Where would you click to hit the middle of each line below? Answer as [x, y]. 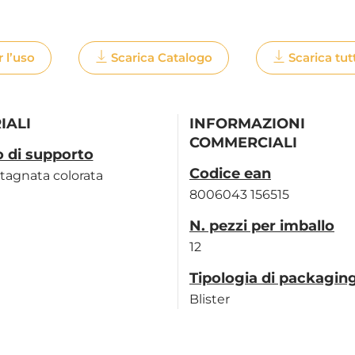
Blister [210, 300]
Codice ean [230, 174]
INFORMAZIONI [247, 124]
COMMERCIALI [243, 143]
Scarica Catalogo [162, 58]
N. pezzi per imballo [262, 226]
